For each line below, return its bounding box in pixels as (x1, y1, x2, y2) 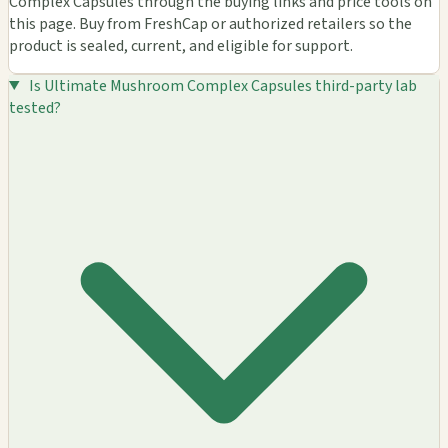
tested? (9, 96, 61, 119)
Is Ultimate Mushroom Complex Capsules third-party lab (28, 74, 417, 97)
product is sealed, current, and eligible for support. (9, 34, 353, 57)
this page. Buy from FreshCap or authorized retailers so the (9, 12, 412, 35)
